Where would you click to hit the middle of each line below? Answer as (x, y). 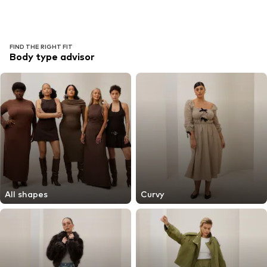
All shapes (26, 194)
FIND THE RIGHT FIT (41, 47)
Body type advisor (52, 57)
